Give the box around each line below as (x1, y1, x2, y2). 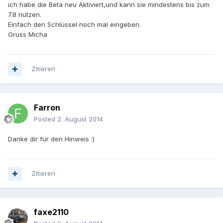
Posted (34, 115, 57, 123)
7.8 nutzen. (8, 10, 41, 19)
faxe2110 (34, 207, 69, 218)
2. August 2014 (57, 115, 103, 123)
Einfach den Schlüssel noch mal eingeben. (8, 20, 141, 29)
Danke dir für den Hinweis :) (8, 135, 95, 143)
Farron (34, 103, 60, 113)
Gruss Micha (8, 30, 47, 39)
